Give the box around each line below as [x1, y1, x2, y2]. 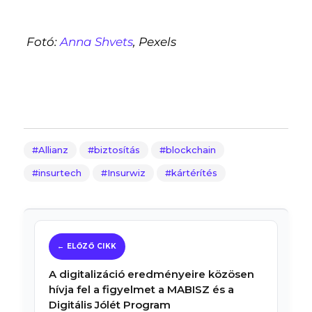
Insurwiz [107, 166, 146, 178]
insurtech [38, 166, 81, 178]
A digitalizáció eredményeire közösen [48, 267, 254, 281]
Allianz [38, 143, 68, 155]
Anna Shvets [60, 34, 134, 49]
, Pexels [133, 34, 177, 49]
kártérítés [171, 166, 217, 178]
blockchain [165, 143, 216, 155]
